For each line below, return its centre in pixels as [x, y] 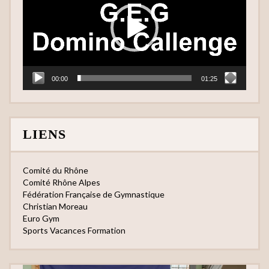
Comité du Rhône [56, 171]
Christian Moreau [55, 207]
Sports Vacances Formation [74, 231]
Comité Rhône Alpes [62, 183]
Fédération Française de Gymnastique [94, 195]
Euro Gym [41, 219]
